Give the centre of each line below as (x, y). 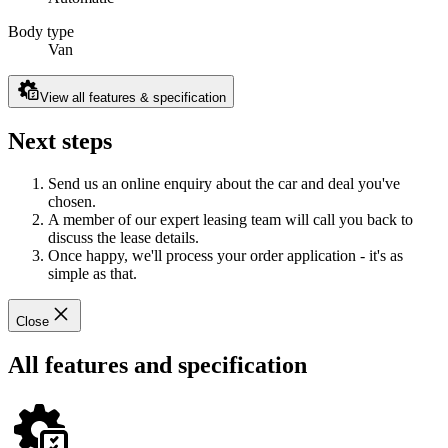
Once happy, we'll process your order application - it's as (225, 256)
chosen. (72, 202)
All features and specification (157, 364)
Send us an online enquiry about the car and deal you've (224, 184)
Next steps (60, 141)
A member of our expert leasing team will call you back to (230, 220)
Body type (41, 32)
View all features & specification (133, 98)
